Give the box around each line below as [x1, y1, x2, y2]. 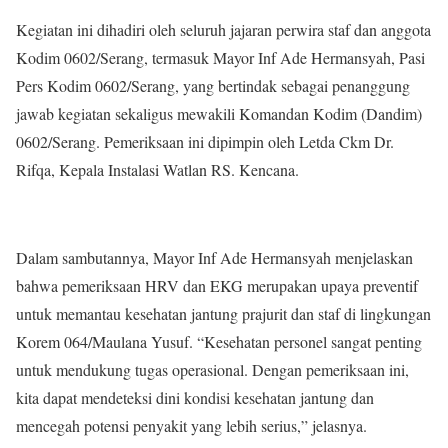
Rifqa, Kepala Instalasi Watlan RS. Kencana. [16, 159, 299, 181]
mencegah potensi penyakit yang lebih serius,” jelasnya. [16, 415, 367, 437]
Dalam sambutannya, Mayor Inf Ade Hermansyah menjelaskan [16, 247, 413, 269]
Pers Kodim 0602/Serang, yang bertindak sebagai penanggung [16, 75, 410, 97]
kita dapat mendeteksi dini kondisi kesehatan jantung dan [16, 387, 374, 409]
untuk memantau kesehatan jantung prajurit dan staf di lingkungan [16, 303, 431, 325]
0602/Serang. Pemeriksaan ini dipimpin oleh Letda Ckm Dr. [16, 131, 394, 153]
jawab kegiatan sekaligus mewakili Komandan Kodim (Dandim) [16, 103, 422, 125]
